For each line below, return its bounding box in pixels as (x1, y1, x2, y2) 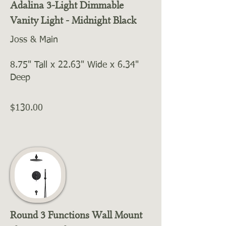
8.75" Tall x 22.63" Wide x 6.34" (10, 61, 139, 70)
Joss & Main (10, 35, 58, 44)
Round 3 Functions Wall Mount (10, 209, 142, 221)
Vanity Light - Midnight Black (10, 14, 136, 26)
